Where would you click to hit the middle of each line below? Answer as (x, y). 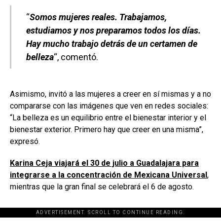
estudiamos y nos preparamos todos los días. (113, 30)
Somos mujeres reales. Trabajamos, (98, 17)
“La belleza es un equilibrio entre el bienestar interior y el (108, 117)
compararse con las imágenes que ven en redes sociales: (109, 106)
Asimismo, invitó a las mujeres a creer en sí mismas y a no (110, 94)
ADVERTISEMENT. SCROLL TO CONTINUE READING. (110, 212)
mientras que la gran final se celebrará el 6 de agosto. (102, 186)
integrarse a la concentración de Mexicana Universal (109, 175)
